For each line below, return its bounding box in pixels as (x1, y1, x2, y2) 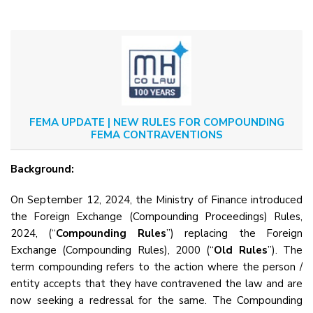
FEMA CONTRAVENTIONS (90, 127, 223, 142)
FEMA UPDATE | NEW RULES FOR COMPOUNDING (29, 115, 284, 129)
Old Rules (214, 243, 268, 257)
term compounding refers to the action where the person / (10, 260, 303, 274)
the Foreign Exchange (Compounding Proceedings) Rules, (10, 210, 303, 224)
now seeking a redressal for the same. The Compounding (10, 293, 303, 307)
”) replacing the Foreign (166, 226, 303, 240)
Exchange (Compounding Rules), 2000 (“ (10, 243, 214, 257)
